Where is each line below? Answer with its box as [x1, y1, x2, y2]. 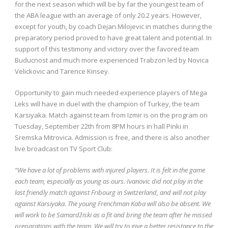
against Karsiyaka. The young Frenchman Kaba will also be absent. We [15, 198, 211, 208]
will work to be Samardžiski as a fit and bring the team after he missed [15, 210, 212, 219]
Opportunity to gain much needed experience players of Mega [15, 88, 207, 97]
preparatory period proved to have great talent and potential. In [15, 33, 212, 42]
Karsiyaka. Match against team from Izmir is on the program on [15, 110, 208, 120]
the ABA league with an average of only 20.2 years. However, [15, 10, 202, 20]
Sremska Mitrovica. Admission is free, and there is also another [15, 132, 210, 142]
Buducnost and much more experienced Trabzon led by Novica [15, 55, 209, 65]
